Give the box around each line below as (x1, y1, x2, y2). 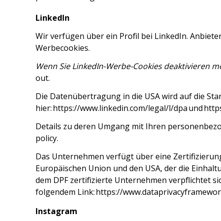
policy (36, 133, 57, 144)
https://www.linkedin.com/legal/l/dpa (53, 103, 187, 113)
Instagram (36, 206, 77, 217)
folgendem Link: (36, 186, 96, 197)
